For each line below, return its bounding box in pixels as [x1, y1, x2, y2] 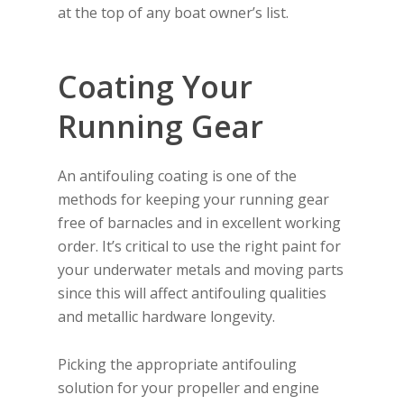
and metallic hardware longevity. [58, 306, 276, 326]
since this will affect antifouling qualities [58, 282, 327, 303]
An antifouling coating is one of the [58, 165, 298, 186]
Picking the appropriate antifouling [58, 353, 298, 374]
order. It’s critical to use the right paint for [58, 235, 342, 256]
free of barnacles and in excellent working [58, 212, 342, 233]
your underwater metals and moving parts [58, 259, 344, 280]
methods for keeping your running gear [58, 188, 330, 209]
